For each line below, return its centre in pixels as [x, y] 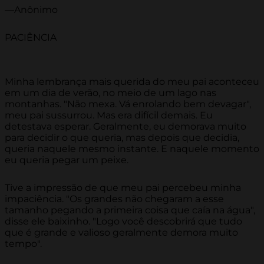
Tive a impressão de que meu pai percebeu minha [123, 188]
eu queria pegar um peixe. [67, 160]
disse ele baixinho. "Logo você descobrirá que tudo [123, 222]
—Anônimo [31, 10]
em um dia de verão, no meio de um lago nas [110, 93]
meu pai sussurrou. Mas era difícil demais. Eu [109, 115]
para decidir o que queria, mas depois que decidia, [122, 138]
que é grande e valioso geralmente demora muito [121, 233]
